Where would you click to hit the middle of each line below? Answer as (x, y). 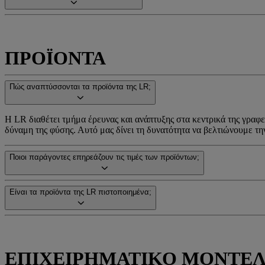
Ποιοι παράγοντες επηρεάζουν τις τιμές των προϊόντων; (104, 157)
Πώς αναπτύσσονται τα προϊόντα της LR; (80, 87)
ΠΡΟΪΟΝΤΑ (55, 58)
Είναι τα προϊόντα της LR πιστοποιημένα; (80, 192)
